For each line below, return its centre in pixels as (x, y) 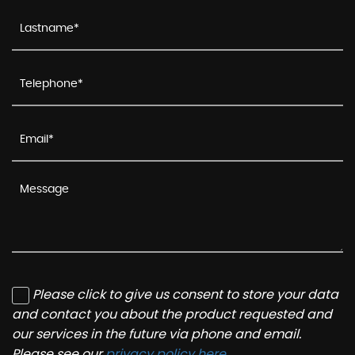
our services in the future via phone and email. (157, 334)
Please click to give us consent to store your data (185, 294)
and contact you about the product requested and (172, 314)
